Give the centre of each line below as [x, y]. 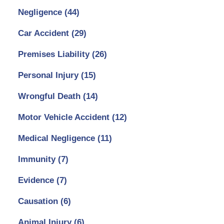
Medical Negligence [57, 138]
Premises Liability [55, 54]
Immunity [38, 159]
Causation [39, 201]
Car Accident [44, 33]
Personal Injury [49, 75]
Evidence [37, 180]
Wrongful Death [50, 96]
